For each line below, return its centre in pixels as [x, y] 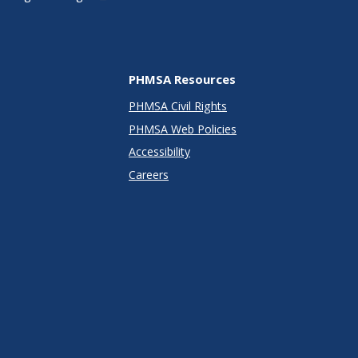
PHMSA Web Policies [183, 129]
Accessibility [159, 152]
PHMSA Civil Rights [178, 106]
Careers [149, 174]
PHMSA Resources [182, 79]
